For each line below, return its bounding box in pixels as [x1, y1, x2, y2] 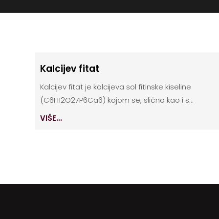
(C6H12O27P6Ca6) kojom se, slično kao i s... [40, 95, 194, 106]
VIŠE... [40, 113, 62, 124]
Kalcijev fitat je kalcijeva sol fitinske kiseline [40, 82, 191, 92]
